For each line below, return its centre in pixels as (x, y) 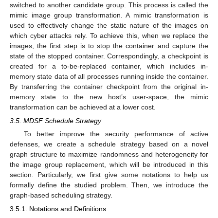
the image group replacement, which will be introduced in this (109, 165)
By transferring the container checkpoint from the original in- (109, 86)
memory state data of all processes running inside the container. (109, 76)
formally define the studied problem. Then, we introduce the (109, 185)
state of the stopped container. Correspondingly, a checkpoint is (109, 56)
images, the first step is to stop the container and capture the (109, 45)
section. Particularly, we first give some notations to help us (109, 175)
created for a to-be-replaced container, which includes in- (109, 66)
